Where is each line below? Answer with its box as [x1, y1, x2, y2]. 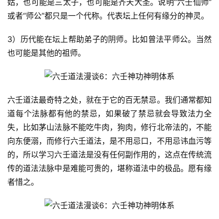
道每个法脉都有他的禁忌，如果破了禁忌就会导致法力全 [7, 109, 212, 119]
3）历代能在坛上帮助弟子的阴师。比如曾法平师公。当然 [7, 34, 212, 44]
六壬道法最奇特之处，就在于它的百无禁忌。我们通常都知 [7, 95, 212, 105]
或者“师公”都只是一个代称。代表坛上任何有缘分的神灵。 [7, 11, 209, 21]
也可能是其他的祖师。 [7, 48, 86, 58]
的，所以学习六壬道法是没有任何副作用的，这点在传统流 [7, 150, 212, 160]
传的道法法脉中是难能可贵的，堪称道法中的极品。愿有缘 [7, 163, 212, 174]
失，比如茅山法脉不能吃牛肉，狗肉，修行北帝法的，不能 [7, 122, 212, 132]
